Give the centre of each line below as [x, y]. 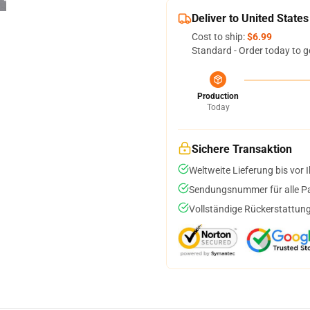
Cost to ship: [219, 37]
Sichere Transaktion [242, 149]
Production [218, 96]
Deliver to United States [250, 18]
